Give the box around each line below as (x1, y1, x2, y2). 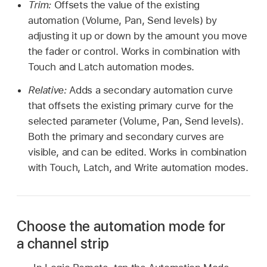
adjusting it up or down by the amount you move (27, 30, 247, 42)
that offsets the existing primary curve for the (27, 99, 234, 111)
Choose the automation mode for (17, 217, 226, 235)
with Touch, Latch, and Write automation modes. (27, 161, 249, 173)
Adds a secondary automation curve (69, 83, 233, 96)
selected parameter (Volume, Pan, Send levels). (27, 114, 244, 127)
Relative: (27, 83, 70, 96)
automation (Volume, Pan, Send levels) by (27, 14, 217, 27)
